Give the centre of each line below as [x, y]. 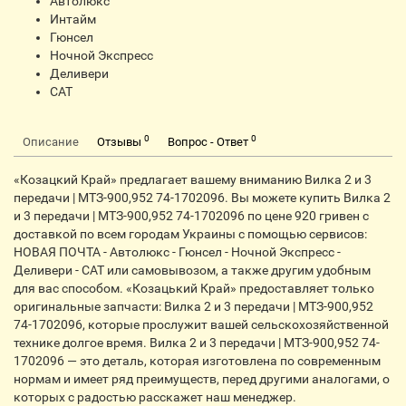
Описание [51, 142]
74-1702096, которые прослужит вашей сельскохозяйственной [201, 324]
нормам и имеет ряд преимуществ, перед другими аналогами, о [202, 379]
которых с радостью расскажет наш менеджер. [155, 397]
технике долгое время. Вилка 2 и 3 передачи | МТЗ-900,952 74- [197, 343]
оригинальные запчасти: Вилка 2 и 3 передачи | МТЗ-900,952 [193, 306]
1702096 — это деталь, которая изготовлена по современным [197, 361]
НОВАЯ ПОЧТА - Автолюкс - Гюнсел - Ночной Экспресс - [177, 252]
